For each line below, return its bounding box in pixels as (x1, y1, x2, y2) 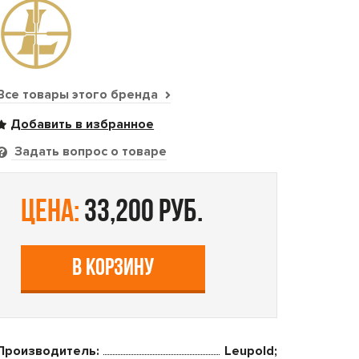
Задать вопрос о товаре (11, 143, 167, 159)
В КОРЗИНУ (72, 256, 155, 281)
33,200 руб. (79, 197, 204, 229)
